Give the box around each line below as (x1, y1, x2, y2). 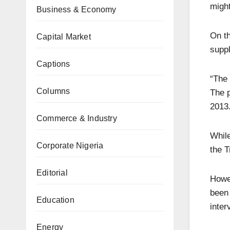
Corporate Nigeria (36, 141, 104, 150)
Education (36, 196, 74, 204)
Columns (36, 87, 70, 95)
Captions (36, 60, 70, 68)
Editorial (36, 168, 68, 177)
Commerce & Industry (36, 114, 117, 123)
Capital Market (36, 32, 91, 41)
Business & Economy (36, 5, 117, 14)
